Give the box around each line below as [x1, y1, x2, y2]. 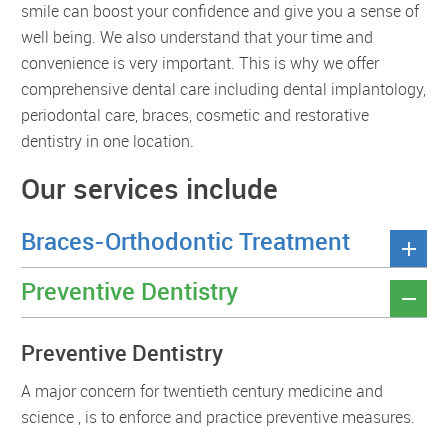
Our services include [21, 168, 278, 207]
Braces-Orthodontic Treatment [21, 224, 350, 257]
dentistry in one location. [21, 129, 194, 152]
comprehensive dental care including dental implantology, [21, 77, 426, 100]
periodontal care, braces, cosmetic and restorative [21, 103, 369, 126]
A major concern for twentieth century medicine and [21, 379, 383, 402]
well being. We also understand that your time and [21, 25, 373, 48]
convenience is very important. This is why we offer [21, 51, 379, 74]
